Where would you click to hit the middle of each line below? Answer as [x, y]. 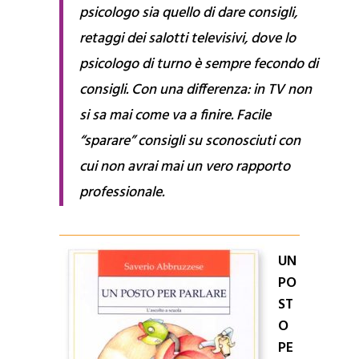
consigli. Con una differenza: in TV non [196, 91]
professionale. [122, 193]
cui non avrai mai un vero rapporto [185, 167]
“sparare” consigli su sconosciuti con [190, 142]
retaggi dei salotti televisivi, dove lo [188, 39]
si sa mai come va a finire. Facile [175, 116]
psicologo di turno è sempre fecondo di [199, 65]
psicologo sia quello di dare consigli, [188, 14]
